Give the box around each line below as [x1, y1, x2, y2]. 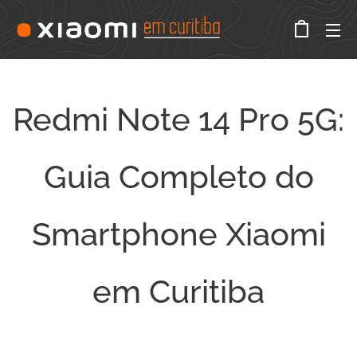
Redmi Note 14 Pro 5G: [13, 100, 344, 138]
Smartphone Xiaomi [31, 215, 326, 253]
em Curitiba [92, 273, 265, 310]
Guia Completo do [43, 158, 314, 195]
